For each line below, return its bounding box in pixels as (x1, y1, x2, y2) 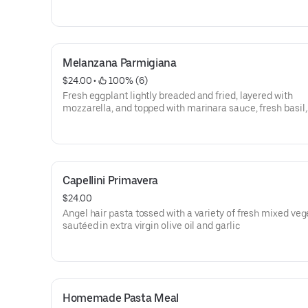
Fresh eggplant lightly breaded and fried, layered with (63, 90, 293, 101)
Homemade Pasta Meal (63, 291, 179, 305)
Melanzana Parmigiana (63, 56, 177, 69)
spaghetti (63, 127, 104, 138)
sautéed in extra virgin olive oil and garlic (63, 220, 241, 231)
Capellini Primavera (63, 174, 158, 187)
